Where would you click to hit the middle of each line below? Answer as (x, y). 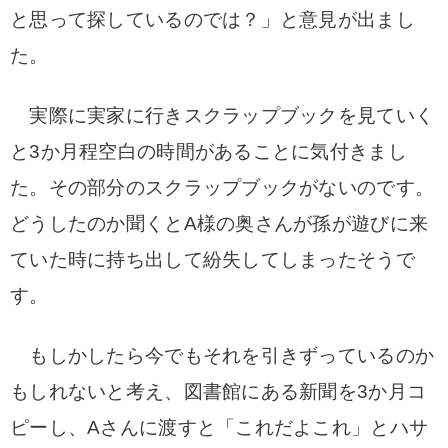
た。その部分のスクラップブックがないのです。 (222, 187)
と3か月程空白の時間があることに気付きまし (208, 151)
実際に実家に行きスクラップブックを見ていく (222, 115)
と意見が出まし (347, 19)
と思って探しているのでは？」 (145, 19)
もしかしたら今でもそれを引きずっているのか (222, 355)
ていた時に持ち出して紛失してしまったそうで (212, 259)
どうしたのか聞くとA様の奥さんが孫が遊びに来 (219, 223)
